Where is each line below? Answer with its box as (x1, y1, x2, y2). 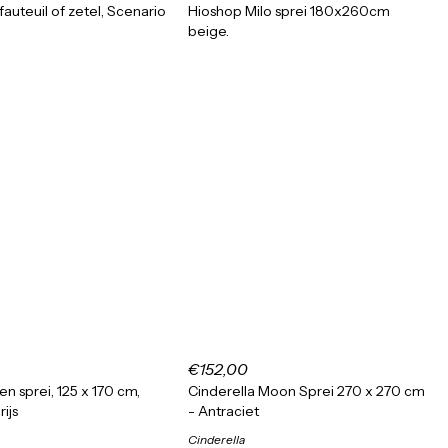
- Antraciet (188, 402, 259, 420)
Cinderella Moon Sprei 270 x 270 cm (188, 382, 425, 400)
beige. (188, 22, 229, 40)
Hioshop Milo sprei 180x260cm (188, 2, 390, 20)
